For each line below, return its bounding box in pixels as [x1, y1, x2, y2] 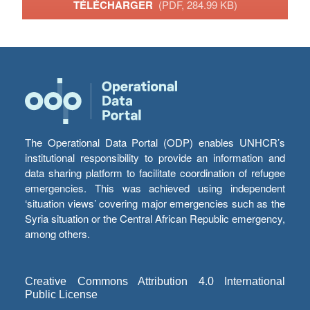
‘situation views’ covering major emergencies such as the [25, 196, 285, 211]
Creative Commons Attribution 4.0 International [25, 275, 285, 288]
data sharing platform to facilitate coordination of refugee [25, 165, 285, 181]
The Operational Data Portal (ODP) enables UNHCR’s [25, 135, 285, 150]
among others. [25, 226, 90, 241]
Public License [25, 289, 98, 301]
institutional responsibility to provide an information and [25, 150, 285, 165]
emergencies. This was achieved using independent [25, 181, 285, 196]
